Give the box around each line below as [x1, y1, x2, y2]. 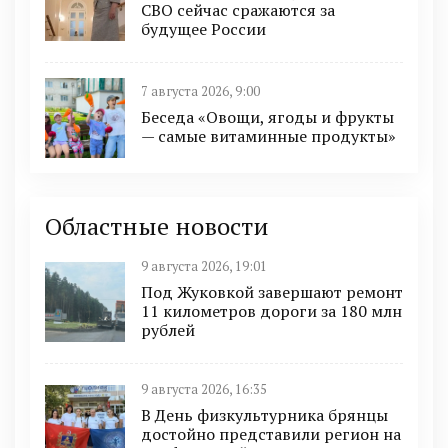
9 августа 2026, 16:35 [141, 380, 267, 398]
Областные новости [45, 209, 269, 242]
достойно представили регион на [141, 422, 401, 445]
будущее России [141, 17, 266, 40]
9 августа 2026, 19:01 [141, 257, 267, 275]
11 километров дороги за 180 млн [141, 299, 402, 322]
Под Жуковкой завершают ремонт [141, 280, 403, 303]
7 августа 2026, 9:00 [141, 83, 260, 101]
